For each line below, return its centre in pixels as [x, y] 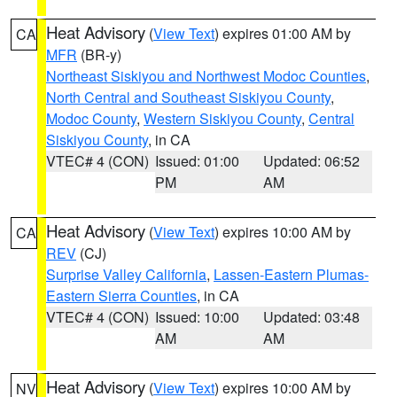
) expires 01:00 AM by [283, 33]
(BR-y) [99, 54]
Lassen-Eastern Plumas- [291, 274]
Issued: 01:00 [197, 161]
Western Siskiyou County [222, 118]
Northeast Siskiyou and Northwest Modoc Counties [206, 76]
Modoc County [91, 118]
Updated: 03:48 [312, 317]
